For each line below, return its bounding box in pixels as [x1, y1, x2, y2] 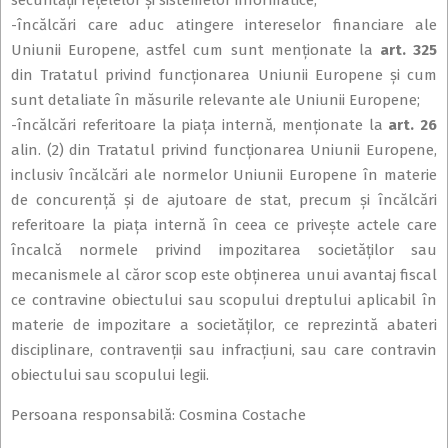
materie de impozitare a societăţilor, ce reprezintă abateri [11, 316, 437, 335]
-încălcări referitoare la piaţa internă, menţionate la [11, 116, 389, 135]
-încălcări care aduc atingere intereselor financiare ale [11, 16, 437, 35]
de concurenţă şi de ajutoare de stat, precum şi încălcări [11, 191, 437, 210]
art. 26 [388, 116, 437, 135]
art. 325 [379, 41, 437, 60]
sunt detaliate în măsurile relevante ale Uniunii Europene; [11, 91, 420, 110]
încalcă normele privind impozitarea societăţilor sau [11, 241, 437, 260]
